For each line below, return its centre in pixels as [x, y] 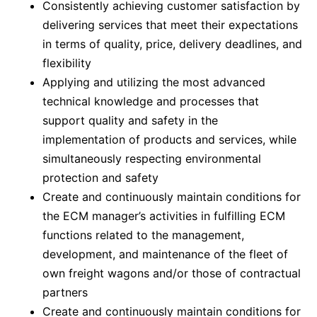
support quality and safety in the [130, 120]
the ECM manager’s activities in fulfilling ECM [164, 216]
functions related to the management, [143, 235]
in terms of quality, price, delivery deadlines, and [172, 44]
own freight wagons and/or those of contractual [172, 273]
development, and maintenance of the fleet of [165, 254]
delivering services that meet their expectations [170, 25]
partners [65, 292]
